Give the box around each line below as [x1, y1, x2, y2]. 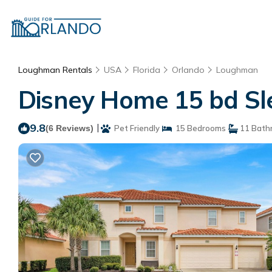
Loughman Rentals [18, 64, 95, 75]
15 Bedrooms [172, 123, 226, 133]
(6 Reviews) [46, 123, 93, 133]
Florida [133, 64, 160, 75]
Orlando [172, 64, 205, 75]
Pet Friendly [110, 123, 160, 133]
